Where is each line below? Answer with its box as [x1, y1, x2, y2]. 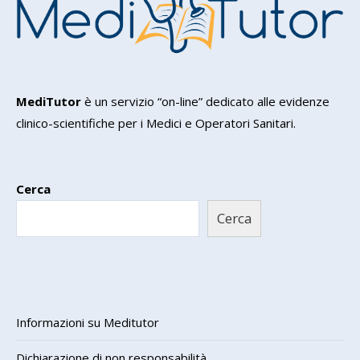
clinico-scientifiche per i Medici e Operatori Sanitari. [16, 114, 296, 131]
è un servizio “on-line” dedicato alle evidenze [81, 92, 329, 109]
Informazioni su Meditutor [16, 313, 159, 330]
